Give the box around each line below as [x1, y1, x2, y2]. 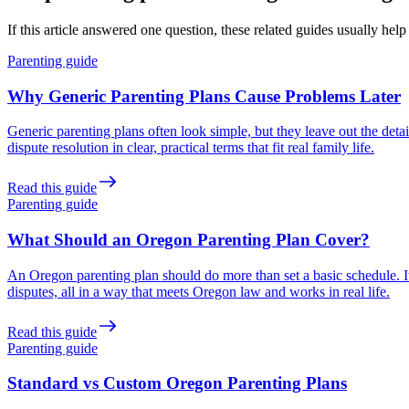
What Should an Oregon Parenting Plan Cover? [7, 230, 370, 250]
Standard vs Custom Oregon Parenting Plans [7, 373, 347, 393]
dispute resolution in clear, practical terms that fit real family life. [7, 140, 374, 156]
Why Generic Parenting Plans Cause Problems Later [7, 86, 401, 106]
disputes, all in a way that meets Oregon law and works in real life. [7, 283, 390, 299]
